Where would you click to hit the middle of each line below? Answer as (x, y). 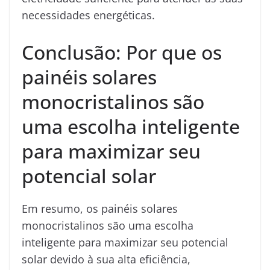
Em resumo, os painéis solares (100, 208)
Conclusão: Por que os (122, 52)
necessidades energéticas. (88, 15)
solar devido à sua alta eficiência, (106, 259)
